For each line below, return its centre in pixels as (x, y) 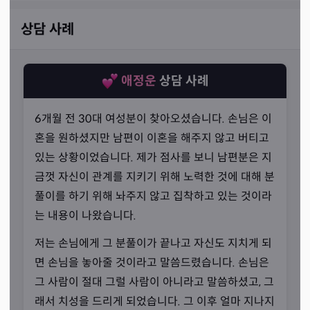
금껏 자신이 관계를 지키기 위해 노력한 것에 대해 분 (155, 177)
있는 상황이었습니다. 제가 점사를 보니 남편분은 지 (153, 157)
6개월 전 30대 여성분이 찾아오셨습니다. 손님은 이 (153, 119)
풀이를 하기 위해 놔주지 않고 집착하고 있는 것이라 (153, 196)
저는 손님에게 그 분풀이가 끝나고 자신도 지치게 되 (153, 243)
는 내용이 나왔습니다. (85, 216)
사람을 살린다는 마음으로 (88, 273)
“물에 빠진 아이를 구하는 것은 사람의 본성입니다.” (138, 300)
